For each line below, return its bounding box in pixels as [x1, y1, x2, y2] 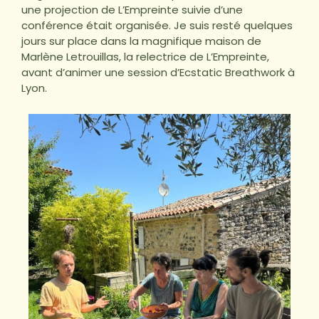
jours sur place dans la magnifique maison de [21, 33, 261, 49]
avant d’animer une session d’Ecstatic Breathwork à [21, 65, 295, 80]
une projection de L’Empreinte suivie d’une [21, 2, 243, 18]
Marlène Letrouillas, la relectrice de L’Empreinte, [21, 49, 269, 65]
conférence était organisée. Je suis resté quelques [21, 18, 293, 33]
